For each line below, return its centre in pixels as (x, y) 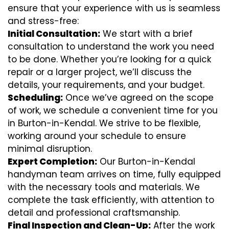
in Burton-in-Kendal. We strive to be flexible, (104, 123)
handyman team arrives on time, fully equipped (114, 174)
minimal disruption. (50, 148)
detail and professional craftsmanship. (94, 212)
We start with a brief (146, 33)
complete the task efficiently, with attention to (111, 200)
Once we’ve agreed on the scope (138, 97)
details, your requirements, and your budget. (106, 85)
